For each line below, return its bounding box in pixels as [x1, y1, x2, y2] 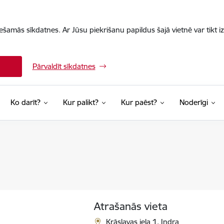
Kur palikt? [62, 97, 98, 107]
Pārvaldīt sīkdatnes [32, 61, 95, 71]
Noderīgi [179, 97, 208, 107]
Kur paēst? [120, 97, 157, 107]
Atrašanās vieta [94, 199, 168, 213]
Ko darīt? [10, 97, 40, 107]
